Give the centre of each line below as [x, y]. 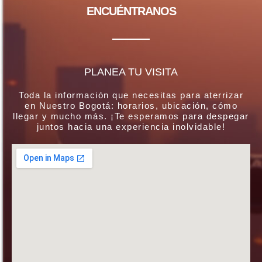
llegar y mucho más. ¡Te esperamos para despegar [131, 116]
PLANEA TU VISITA [131, 72]
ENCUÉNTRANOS [131, 11]
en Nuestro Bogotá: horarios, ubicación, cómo [131, 106]
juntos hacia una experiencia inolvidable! [131, 127]
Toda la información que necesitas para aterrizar [131, 95]
